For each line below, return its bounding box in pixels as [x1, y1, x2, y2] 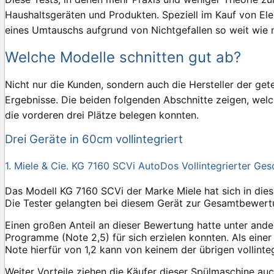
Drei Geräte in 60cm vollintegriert [5, 132, 183, 147]
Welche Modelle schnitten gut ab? [5, 48, 241, 66]
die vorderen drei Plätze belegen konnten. [5, 108, 199, 121]
